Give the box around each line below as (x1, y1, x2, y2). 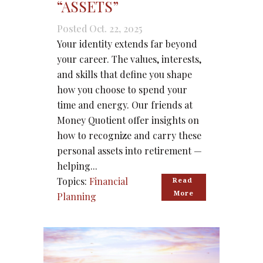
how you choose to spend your (57, 83, 187, 96)
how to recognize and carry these (57, 129, 201, 142)
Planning (57, 190, 96, 203)
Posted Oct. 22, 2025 (57, 22, 142, 35)
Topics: (57, 175, 87, 188)
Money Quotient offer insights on (57, 114, 199, 127)
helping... (57, 160, 97, 173)
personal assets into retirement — (57, 144, 202, 157)
